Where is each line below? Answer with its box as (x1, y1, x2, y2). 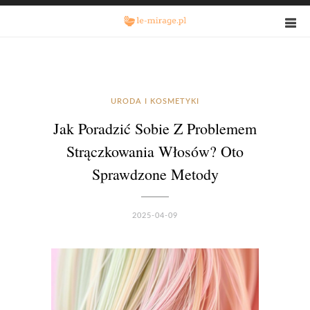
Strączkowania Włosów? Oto (66, 141, 244, 161)
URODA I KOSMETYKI (111, 98, 199, 105)
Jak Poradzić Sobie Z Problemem (53, 118, 257, 138)
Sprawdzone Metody (91, 164, 219, 184)
